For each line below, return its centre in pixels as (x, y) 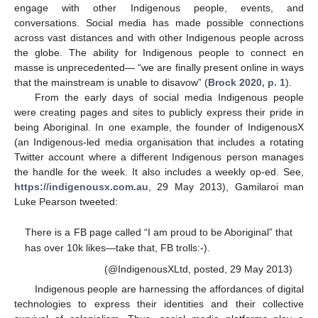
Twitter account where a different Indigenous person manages (159, 157)
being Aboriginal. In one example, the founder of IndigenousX (159, 127)
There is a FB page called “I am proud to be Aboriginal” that (159, 232)
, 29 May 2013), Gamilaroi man (226, 186)
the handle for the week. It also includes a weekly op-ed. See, (159, 171)
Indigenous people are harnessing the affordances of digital (169, 289)
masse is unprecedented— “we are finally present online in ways (159, 67)
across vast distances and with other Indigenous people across (159, 37)
